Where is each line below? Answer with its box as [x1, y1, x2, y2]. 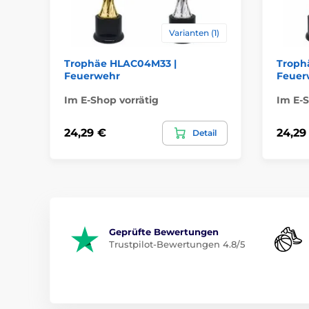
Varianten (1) [168, 27, 219, 38]
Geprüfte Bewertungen [109, 226, 219, 237]
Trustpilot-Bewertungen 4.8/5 [109, 238, 245, 250]
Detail [192, 127, 217, 138]
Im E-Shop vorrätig [64, 93, 159, 106]
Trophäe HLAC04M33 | [64, 57, 177, 70]
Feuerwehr [64, 69, 120, 82]
